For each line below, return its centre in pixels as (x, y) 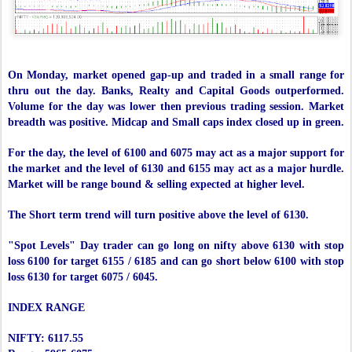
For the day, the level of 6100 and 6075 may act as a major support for (176, 153)
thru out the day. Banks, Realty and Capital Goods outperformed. (176, 91)
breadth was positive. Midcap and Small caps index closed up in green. (176, 123)
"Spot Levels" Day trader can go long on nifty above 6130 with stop (176, 246)
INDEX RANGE (46, 308)
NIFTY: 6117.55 (46, 339)
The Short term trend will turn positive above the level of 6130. (158, 215)
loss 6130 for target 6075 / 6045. (83, 277)
